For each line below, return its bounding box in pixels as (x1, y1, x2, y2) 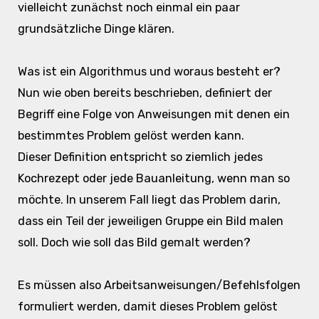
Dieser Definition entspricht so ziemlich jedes (17, 150, 263, 164)
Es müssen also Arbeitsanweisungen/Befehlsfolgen (17, 278, 300, 292)
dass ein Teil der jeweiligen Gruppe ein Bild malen (17, 214, 283, 228)
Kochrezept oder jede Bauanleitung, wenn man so (17, 171, 290, 185)
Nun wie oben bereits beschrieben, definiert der (17, 85, 272, 100)
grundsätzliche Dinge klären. (17, 21, 174, 36)
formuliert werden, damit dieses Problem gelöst (17, 299, 278, 313)
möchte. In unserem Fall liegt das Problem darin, (17, 192, 281, 206)
